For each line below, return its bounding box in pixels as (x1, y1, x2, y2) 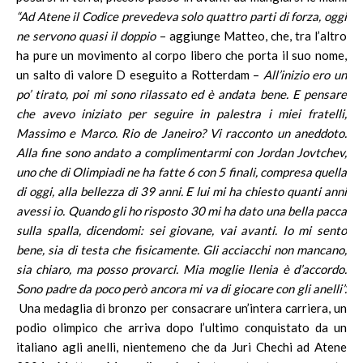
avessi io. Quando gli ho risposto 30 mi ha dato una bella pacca (16, 203, 347, 218)
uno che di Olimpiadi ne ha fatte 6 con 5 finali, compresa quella (16, 164, 347, 179)
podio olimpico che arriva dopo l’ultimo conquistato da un (16, 320, 347, 335)
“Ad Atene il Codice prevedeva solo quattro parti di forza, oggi (16, 9, 347, 23)
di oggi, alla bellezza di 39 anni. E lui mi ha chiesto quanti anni (16, 184, 347, 199)
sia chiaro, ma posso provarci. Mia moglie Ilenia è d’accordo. (16, 262, 347, 276)
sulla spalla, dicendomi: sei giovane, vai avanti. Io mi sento (16, 223, 347, 237)
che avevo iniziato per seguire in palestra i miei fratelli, (16, 106, 347, 121)
